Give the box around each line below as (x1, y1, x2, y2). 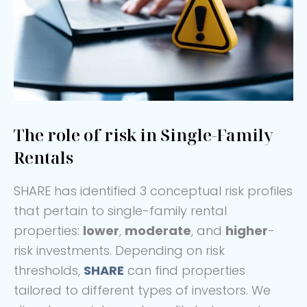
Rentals (14, 146, 73, 169)
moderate (125, 222, 191, 240)
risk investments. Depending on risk (14, 242, 225, 260)
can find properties (124, 262, 245, 280)
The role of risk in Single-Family (14, 123, 273, 147)
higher (225, 222, 268, 240)
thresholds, (14, 262, 84, 280)
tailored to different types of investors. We (14, 282, 271, 299)
